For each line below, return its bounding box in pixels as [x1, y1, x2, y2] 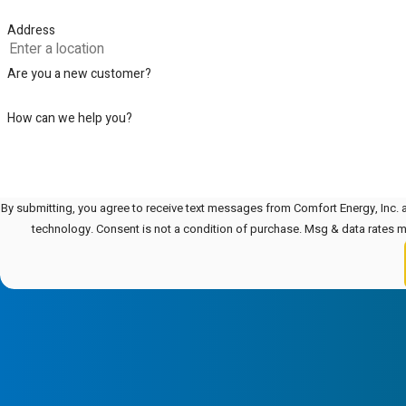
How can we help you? [6, 109, 132, 129]
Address [6, 20, 55, 40]
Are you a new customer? [6, 64, 151, 84]
